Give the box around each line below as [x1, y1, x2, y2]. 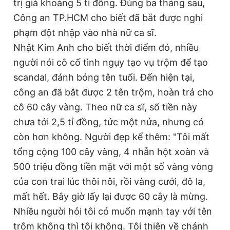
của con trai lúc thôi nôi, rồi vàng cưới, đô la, [13, 176, 205, 187]
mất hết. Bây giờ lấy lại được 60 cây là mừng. [13, 191, 208, 202]
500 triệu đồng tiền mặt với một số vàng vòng [13, 161, 213, 172]
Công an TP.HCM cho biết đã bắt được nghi [13, 12, 203, 23]
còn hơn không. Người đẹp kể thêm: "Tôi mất [13, 131, 209, 142]
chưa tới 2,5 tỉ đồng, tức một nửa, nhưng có [13, 117, 204, 127]
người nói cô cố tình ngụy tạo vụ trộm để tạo [13, 57, 208, 68]
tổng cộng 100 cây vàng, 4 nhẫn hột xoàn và [13, 146, 209, 157]
